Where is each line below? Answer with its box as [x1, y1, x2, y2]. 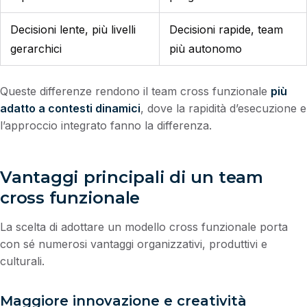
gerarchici [10, 41, 62, 56]
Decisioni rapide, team [169, 22, 283, 36]
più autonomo [169, 41, 242, 56]
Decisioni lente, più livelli [10, 22, 136, 36]
